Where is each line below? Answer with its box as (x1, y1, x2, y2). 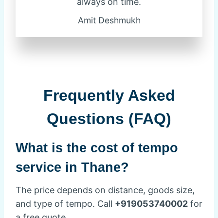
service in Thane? (16, 160, 129, 175)
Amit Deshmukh (77, 15, 141, 25)
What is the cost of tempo (16, 140, 178, 155)
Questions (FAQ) (47, 109, 171, 127)
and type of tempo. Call (16, 199, 115, 209)
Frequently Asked (43, 86, 175, 104)
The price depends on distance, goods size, (16, 185, 195, 196)
